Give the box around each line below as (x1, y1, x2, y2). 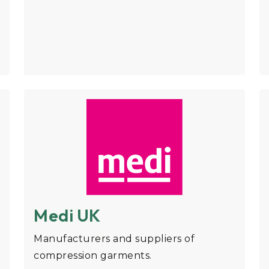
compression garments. (34, 250, 152, 262)
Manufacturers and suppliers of (34, 233, 195, 245)
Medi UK (34, 205, 101, 226)
